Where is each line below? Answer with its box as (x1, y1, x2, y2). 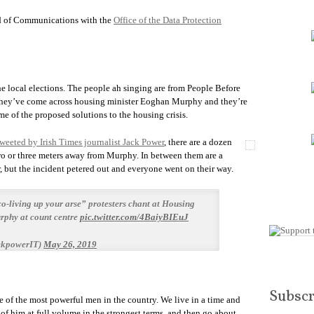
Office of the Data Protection (114, 15, 221, 25)
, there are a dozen (164, 137, 232, 147)
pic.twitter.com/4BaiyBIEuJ (80, 212, 189, 222)
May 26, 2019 (43, 239, 97, 250)
